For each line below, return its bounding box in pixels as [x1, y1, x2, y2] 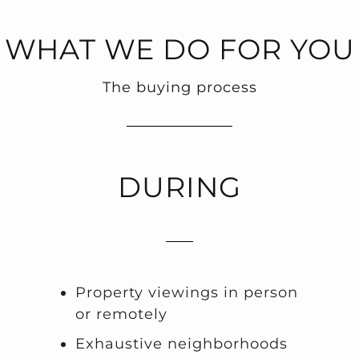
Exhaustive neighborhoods [75, 335, 288, 353]
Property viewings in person [75, 284, 298, 302]
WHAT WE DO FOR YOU [4, 32, 355, 67]
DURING [117, 170, 241, 205]
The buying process [102, 79, 257, 97]
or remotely [75, 305, 167, 324]
